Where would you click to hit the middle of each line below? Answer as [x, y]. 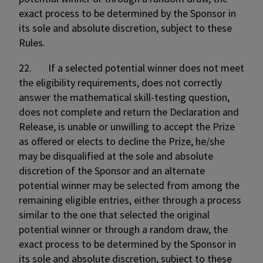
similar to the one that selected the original [114, 215]
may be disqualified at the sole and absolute [116, 156]
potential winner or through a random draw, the [123, 229]
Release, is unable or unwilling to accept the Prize [127, 127]
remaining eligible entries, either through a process [130, 200]
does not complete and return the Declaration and [129, 112]
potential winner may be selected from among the [129, 185]
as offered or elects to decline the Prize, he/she [122, 141]
